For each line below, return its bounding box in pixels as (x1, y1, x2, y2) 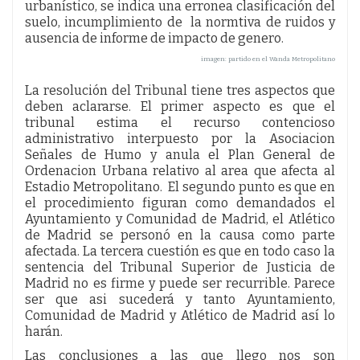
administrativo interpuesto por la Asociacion (25, 130, 335, 146)
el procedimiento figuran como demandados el (25, 194, 335, 211)
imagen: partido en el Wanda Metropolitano (201, 55, 335, 63)
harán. (25, 323, 63, 339)
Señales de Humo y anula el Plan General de (25, 146, 335, 162)
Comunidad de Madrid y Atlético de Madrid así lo (25, 307, 335, 323)
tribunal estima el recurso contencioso (25, 114, 335, 130)
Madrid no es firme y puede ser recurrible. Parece (25, 275, 335, 291)
